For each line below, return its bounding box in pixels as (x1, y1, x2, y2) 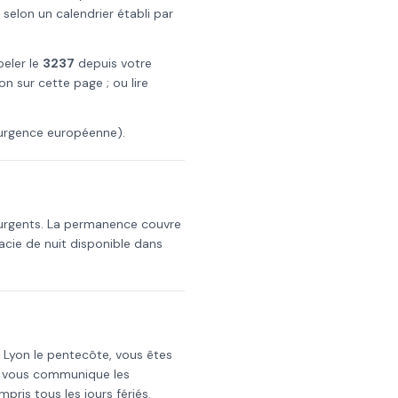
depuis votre (75, 55, 152, 71)
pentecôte (47, 346, 109, 362)
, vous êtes (109, 346, 172, 362)
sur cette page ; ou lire (13, 75, 148, 91)
